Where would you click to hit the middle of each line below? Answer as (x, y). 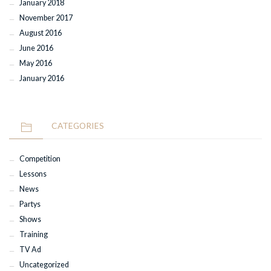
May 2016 (35, 64)
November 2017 (46, 18)
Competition (40, 159)
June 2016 (36, 48)
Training (33, 235)
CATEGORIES (78, 125)
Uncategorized (44, 265)
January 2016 (41, 79)
